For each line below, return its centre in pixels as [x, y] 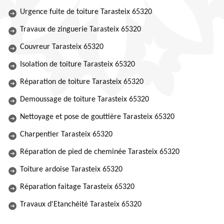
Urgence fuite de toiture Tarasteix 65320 [86, 12]
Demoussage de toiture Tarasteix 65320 [84, 99]
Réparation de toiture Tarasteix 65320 [82, 82]
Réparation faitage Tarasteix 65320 [77, 187]
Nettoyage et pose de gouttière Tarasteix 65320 [97, 117]
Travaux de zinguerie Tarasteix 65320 [80, 29]
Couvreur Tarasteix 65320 [62, 47]
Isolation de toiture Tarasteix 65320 [77, 64]
